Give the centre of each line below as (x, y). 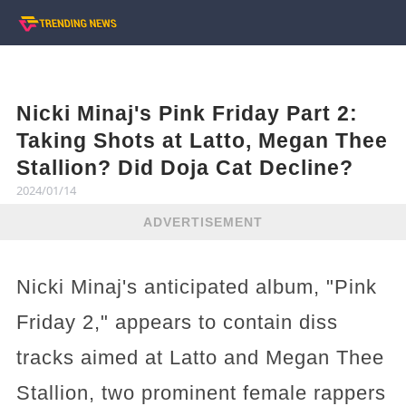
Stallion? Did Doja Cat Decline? (184, 168)
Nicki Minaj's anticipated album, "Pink (196, 287)
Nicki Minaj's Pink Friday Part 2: (187, 113)
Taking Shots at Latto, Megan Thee (202, 140)
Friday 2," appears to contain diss (177, 322)
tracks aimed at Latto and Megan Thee (200, 358)
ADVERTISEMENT (203, 222)
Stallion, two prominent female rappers (201, 393)
